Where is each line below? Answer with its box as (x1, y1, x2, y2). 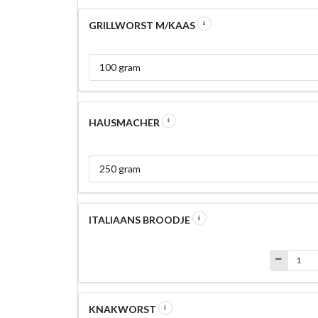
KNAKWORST (88, 303, 158, 316)
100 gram (99, 60, 141, 73)
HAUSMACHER (88, 116, 162, 128)
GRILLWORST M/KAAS (88, 18, 197, 31)
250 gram (99, 162, 141, 175)
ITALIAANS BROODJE (88, 213, 192, 226)
